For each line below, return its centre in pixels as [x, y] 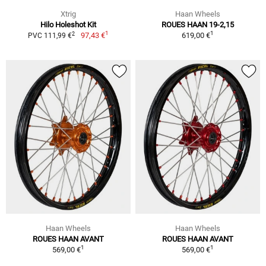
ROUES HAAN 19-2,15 [198, 25]
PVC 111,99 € [50, 36]
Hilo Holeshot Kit [68, 25]
